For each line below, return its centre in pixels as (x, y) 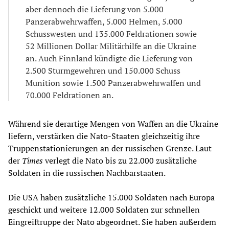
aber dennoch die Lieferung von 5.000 (95, 9)
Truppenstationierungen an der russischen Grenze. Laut (110, 148)
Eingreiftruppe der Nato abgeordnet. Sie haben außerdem (112, 222)
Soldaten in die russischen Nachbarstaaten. (87, 173)
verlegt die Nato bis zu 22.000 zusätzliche (120, 160)
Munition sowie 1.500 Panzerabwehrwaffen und (113, 83)
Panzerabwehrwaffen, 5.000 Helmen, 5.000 (104, 21)
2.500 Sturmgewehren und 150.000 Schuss (103, 70)
